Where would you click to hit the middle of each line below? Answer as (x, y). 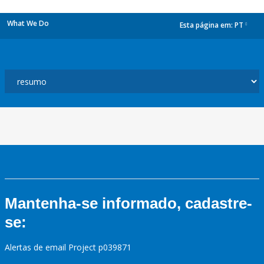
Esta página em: (207, 25)
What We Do (28, 23)
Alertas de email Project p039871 (68, 247)
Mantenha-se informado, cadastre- (128, 203)
